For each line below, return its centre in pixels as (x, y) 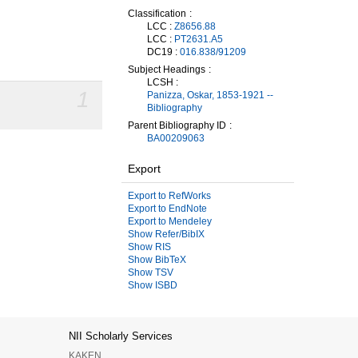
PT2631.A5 (199, 39)
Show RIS (149, 247)
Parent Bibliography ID (177, 125)
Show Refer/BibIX (166, 234)
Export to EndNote (167, 209)
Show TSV (151, 272)
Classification (157, 14)
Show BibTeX (157, 260)
